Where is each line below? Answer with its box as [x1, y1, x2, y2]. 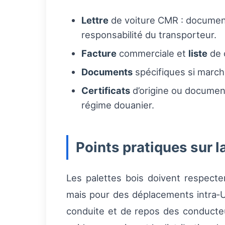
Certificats [81, 85, 130, 96]
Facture [81, 48, 117, 59]
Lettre [81, 15, 108, 26]
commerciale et [117, 48, 188, 59]
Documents [81, 66, 133, 78]
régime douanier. [81, 99, 154, 111]
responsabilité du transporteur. [81, 29, 216, 41]
